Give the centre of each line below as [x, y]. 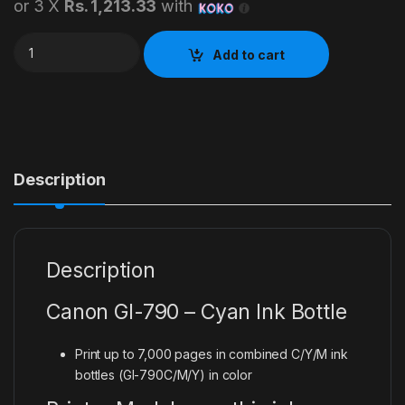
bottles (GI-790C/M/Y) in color [164, 375]
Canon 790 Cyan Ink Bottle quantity [125, 40]
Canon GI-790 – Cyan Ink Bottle [197, 312]
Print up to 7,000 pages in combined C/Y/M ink [212, 354]
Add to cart [249, 54]
